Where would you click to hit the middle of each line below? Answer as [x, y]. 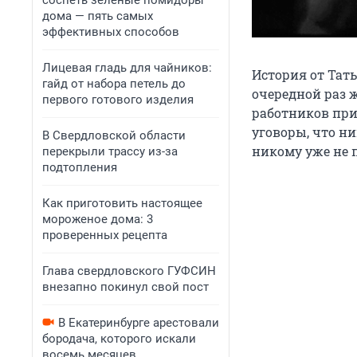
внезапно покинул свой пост [126, 287]
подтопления [80, 167]
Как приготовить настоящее [122, 203]
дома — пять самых [98, 16]
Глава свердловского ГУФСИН [129, 271]
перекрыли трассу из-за [110, 151]
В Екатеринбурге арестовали [139, 323]
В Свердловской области [114, 135]
